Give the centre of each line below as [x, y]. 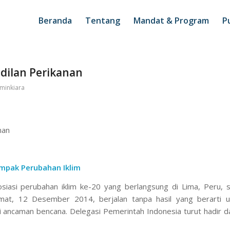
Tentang [102, 21]
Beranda [55, 21]
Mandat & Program [171, 21]
